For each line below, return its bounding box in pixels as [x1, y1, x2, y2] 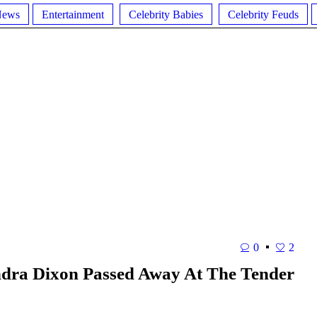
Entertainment [42, 8, 104, 21]
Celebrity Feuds [228, 8, 299, 21]
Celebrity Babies [129, 8, 203, 21]
